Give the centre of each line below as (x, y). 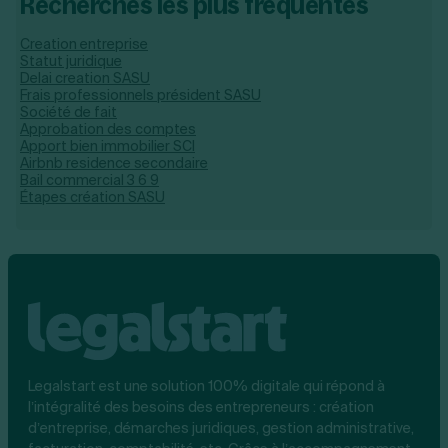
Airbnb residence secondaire (114, 163)
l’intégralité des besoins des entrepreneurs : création (201, 406)
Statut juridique (71, 61)
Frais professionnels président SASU (140, 95)
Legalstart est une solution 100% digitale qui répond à (206, 385)
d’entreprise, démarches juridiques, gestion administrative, (221, 427)
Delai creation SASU (85, 78)
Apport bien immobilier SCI (107, 146)
